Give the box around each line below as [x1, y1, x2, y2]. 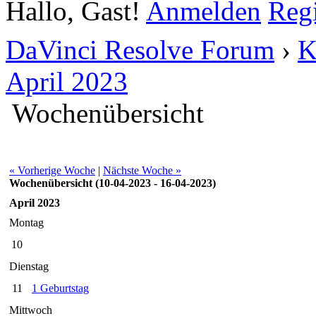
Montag [9, 216, 44, 229]
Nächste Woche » [103, 164, 181, 176]
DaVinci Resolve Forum [6, 34, 274, 65]
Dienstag [9, 260, 49, 272]
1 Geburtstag [32, 281, 89, 294]
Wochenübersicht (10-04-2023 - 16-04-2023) [9, 176, 216, 189]
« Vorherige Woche [9, 164, 95, 176]
